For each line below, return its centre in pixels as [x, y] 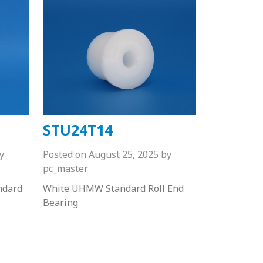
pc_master [65, 168]
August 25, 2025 [123, 154]
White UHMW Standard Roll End [113, 188]
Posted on [64, 154]
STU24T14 [77, 129]
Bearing [60, 202]
